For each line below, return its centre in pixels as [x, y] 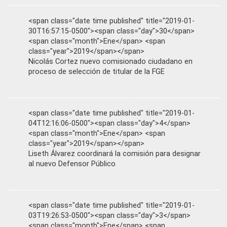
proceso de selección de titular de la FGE [97, 71]
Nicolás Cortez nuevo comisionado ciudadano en [110, 61]
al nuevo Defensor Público [72, 164]
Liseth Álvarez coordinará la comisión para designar [115, 154]
